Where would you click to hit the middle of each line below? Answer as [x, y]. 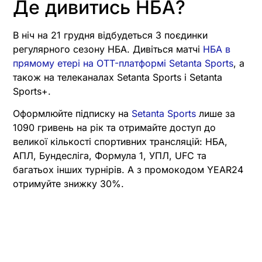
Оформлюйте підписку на [72, 113]
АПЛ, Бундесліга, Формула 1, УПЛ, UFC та [110, 155]
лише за [216, 113]
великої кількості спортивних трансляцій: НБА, [120, 141]
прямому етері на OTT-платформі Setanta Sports [123, 63]
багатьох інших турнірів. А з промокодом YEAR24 [128, 169]
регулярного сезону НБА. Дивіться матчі [108, 49]
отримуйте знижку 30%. [68, 183]
